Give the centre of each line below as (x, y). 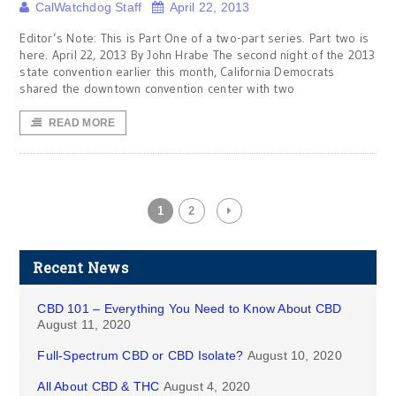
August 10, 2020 (294, 355)
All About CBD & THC (99, 386)
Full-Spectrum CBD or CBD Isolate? (141, 355)
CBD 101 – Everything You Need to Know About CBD (190, 308)
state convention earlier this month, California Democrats (177, 72)
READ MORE (82, 123)
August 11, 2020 (84, 324)
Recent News (80, 267)
